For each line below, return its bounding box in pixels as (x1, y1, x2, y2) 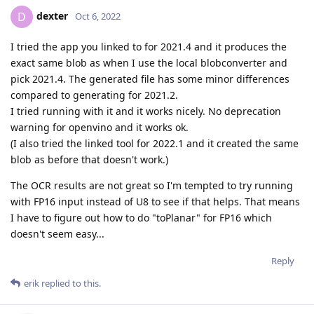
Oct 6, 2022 (75, 9, 121, 22)
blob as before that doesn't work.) (11, 153, 168, 167)
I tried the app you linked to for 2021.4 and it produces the (11, 40, 287, 54)
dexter (36, 8, 68, 22)
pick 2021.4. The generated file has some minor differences (11, 72, 289, 86)
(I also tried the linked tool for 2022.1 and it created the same (11, 137, 299, 151)
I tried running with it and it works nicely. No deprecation (11, 104, 281, 118)
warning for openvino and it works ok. (11, 121, 189, 135)
